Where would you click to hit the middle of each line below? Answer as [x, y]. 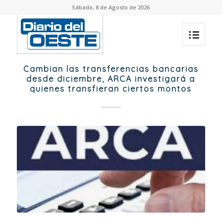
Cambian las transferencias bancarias [111, 69]
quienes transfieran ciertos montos [111, 89]
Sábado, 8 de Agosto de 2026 [111, 7]
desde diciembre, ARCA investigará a [111, 79]
